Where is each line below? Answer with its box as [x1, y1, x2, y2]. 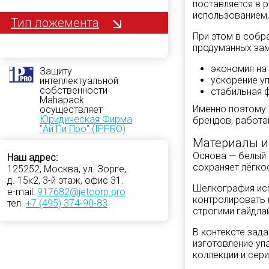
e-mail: [7, 186, 37, 198]
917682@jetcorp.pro [37, 186, 125, 198]
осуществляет [40, 103, 103, 115]
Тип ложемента [11, 15, 99, 30]
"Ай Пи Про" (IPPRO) [40, 122, 125, 134]
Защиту [40, 65, 72, 77]
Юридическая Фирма [40, 113, 132, 125]
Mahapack [40, 94, 84, 106]
